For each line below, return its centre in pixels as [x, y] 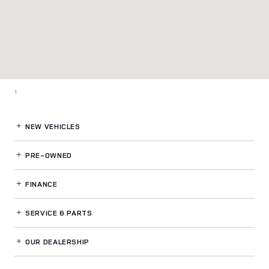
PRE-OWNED [47, 155]
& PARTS [76, 213]
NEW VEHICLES [52, 126]
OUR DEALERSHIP [56, 241]
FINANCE [40, 184]
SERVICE [41, 213]
